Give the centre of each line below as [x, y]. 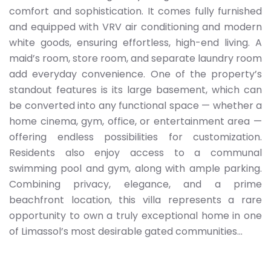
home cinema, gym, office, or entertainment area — [135, 121]
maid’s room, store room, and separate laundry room [135, 58]
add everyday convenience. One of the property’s [135, 74]
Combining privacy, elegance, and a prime [135, 184]
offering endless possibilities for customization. [135, 137]
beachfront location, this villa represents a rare [135, 200]
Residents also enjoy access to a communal [135, 153]
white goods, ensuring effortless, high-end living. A [135, 43]
